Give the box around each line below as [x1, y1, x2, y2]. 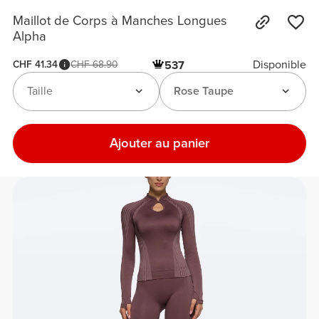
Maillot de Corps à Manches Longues [13, 13, 228, 29]
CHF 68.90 [70, 58, 118, 70]
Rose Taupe [173, 84, 234, 99]
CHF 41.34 [13, 58, 58, 70]
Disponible [252, 57, 306, 72]
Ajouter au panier [110, 135, 209, 152]
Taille [26, 84, 53, 99]
